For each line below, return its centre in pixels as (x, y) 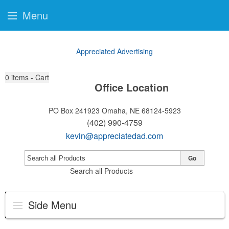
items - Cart (30, 77)
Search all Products (101, 171)
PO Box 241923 (74, 110)
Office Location (131, 87)
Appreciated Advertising (114, 51)
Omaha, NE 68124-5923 (141, 110)
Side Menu (51, 205)
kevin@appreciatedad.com (114, 136)
